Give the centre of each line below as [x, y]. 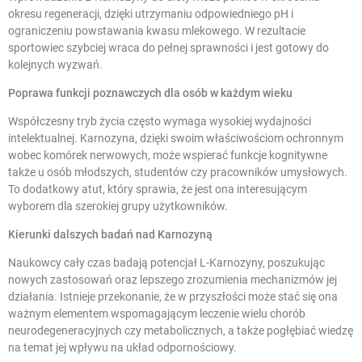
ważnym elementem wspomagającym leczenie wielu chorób [157, 313]
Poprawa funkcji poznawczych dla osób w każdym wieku [150, 93]
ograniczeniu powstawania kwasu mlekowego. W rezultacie [157, 30]
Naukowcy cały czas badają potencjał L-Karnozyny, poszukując [166, 262]
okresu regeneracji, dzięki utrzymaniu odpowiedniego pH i [151, 13]
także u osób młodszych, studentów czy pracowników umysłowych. [178, 172]
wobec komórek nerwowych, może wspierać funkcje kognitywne [168, 155]
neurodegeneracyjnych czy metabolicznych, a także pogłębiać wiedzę [181, 330]
